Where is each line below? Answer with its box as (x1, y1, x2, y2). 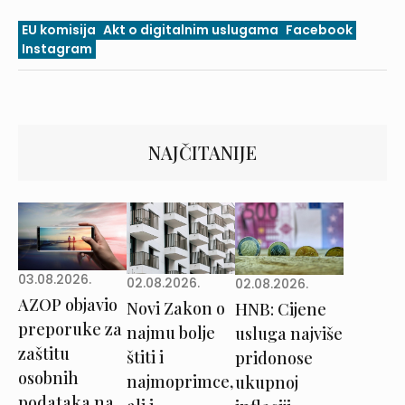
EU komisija (22, 20, 96, 39)
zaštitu (18, 342, 70, 364)
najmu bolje (126, 322, 215, 344)
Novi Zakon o (126, 297, 225, 320)
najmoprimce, (126, 371, 233, 393)
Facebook (286, 20, 353, 39)
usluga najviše (234, 322, 343, 344)
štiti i (126, 346, 164, 369)
